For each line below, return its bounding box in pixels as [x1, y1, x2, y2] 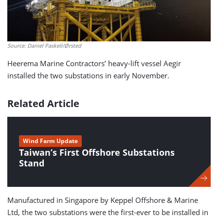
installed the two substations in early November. [7, 70, 169, 80]
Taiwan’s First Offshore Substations [19, 146, 175, 158]
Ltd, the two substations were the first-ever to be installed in [7, 207, 208, 217]
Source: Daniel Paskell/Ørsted [7, 41, 81, 49]
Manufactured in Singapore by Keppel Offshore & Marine [7, 195, 198, 205]
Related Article [7, 96, 79, 110]
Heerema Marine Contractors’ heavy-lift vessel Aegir [7, 58, 181, 68]
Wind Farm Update [23, 136, 78, 145]
